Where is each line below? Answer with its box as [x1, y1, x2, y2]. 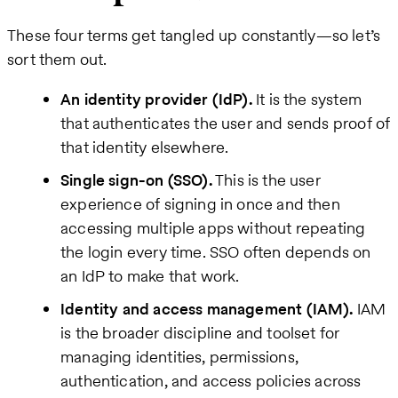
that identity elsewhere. [60, 135, 229, 158]
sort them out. [7, 47, 107, 70]
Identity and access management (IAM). [60, 297, 354, 320]
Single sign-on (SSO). [60, 168, 212, 191]
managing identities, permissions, [60, 345, 298, 368]
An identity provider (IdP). [60, 87, 252, 110]
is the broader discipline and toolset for [60, 321, 340, 344]
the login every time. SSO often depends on [60, 240, 371, 263]
